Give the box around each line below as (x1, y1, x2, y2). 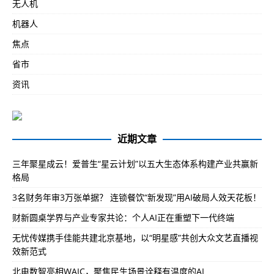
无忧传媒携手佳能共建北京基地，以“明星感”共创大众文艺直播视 (12, 231, 258, 243)
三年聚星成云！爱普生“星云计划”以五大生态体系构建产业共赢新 (12, 157, 258, 169)
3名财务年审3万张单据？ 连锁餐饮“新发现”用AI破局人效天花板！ (12, 191, 261, 203)
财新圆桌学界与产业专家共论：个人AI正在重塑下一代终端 (12, 211, 234, 223)
